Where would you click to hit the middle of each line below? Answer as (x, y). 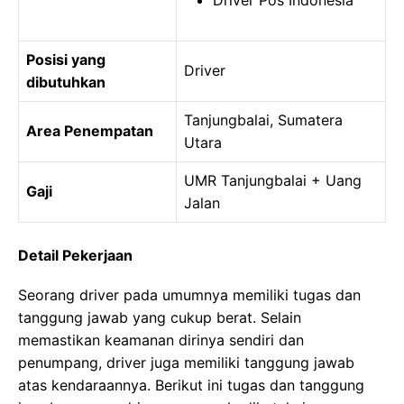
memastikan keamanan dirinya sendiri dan (161, 340)
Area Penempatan (90, 131)
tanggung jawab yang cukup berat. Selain (160, 317)
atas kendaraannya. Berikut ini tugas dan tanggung (191, 385)
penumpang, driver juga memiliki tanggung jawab (186, 363)
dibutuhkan (66, 82)
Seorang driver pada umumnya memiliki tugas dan (189, 295)
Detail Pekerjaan (75, 255)
